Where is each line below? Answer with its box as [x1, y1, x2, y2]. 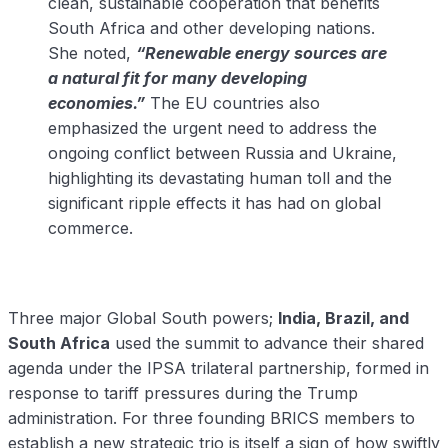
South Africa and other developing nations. [48, 18, 375, 39]
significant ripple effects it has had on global [48, 193, 381, 214]
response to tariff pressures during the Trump [8, 383, 358, 404]
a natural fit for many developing [48, 68, 307, 89]
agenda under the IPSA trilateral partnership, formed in [8, 358, 429, 379]
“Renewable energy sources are [136, 43, 387, 64]
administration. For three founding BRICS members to [8, 408, 415, 429]
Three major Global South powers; [8, 308, 278, 329]
